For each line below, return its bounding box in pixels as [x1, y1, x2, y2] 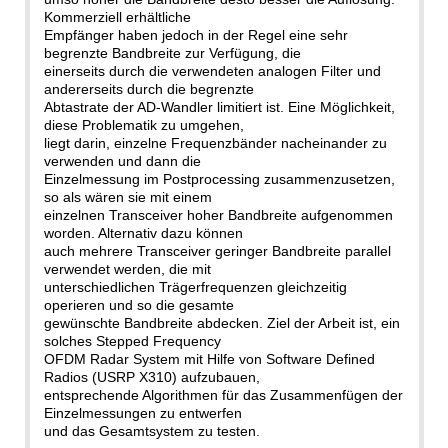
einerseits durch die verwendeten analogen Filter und [43, 62, 381, 79]
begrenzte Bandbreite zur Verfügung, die [43, 44, 301, 61]
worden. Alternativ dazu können [43, 224, 243, 241]
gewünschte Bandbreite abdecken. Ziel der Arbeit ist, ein [43, 314, 400, 331]
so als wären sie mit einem [43, 188, 212, 205]
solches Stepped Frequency [43, 332, 221, 349]
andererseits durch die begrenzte [43, 80, 254, 97]
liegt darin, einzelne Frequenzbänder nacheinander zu [43, 134, 387, 151]
